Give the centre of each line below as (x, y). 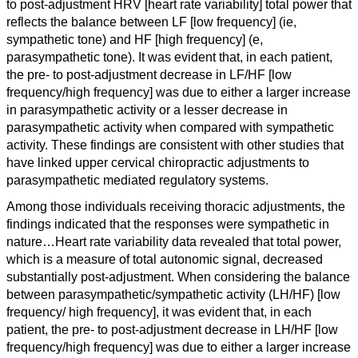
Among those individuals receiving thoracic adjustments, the (176, 207)
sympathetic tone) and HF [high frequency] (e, (135, 39)
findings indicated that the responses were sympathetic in (168, 224)
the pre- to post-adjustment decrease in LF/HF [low (149, 74)
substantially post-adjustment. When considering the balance (178, 277)
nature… (31, 242)
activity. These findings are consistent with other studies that (175, 145)
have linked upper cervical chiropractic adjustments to (158, 162)
